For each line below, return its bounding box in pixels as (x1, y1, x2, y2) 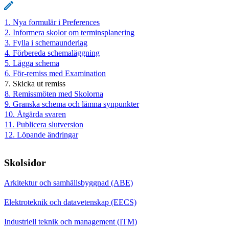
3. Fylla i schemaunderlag (5, 38, 87, 47)
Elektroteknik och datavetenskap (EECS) (4, 197, 136, 207)
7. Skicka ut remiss (5, 79, 65, 88)
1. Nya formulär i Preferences (5, 17, 100, 27)
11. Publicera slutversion (5, 120, 83, 129)
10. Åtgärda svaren (5, 109, 66, 119)
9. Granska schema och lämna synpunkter (5, 99, 139, 108)
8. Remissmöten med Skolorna (5, 89, 103, 98)
